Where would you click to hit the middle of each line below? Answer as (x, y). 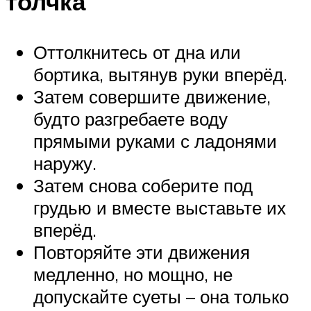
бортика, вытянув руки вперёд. (160, 74)
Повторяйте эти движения (142, 252)
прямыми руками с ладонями (155, 141)
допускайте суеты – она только (161, 296)
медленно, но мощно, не (133, 274)
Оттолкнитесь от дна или (137, 52)
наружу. (65, 163)
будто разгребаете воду (131, 118)
